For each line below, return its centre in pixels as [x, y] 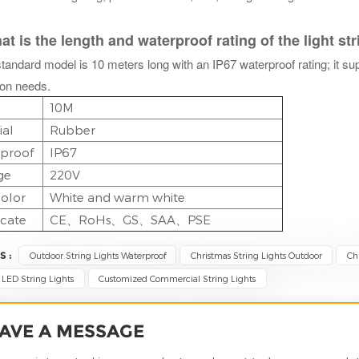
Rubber [73, 129]
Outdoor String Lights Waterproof [97, 255]
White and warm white [118, 197]
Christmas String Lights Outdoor [256, 255]
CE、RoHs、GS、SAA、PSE [131, 219]
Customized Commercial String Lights [177, 278]
